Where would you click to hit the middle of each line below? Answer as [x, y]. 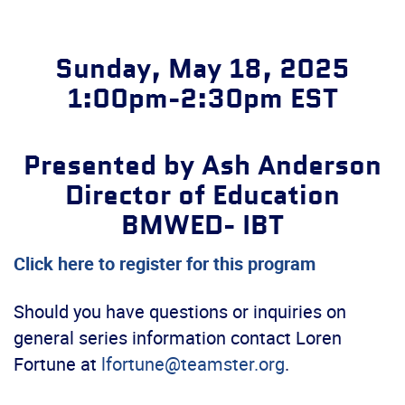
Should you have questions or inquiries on [180, 312]
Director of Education [202, 196]
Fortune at [57, 364]
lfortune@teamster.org [193, 364]
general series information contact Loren [178, 338]
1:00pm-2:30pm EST [202, 100]
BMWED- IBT [202, 226]
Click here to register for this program [165, 264]
